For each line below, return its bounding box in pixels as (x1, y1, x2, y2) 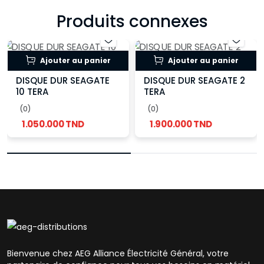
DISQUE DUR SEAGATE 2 (144, 74, 245, 87)
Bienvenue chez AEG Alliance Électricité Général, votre (7, 247, 229, 260)
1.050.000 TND (22, 118, 85, 130)
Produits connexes (56, 10, 208, 33)
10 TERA (16, 85, 48, 98)
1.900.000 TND (150, 118, 213, 130)
